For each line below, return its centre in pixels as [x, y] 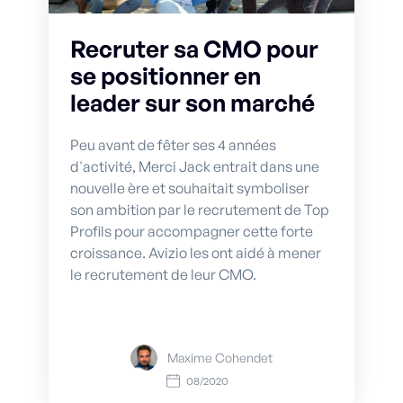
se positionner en [166, 75]
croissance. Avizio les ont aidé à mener [196, 252]
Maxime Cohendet [220, 357]
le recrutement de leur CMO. [163, 274]
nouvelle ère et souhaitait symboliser [190, 188]
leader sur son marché [193, 102]
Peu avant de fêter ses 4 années [173, 144]
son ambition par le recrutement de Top [200, 209]
